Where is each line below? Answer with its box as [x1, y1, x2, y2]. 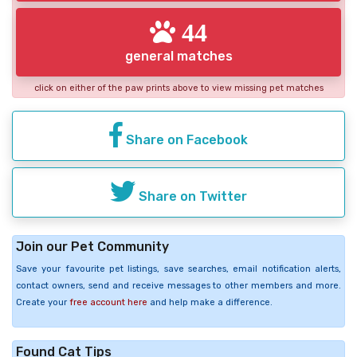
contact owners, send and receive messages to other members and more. [16, 280, 341, 292]
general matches [124, 48, 233, 64]
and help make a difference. [147, 297, 273, 308]
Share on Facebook [123, 132, 248, 148]
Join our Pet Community [16, 239, 169, 255]
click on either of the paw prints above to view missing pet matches [33, 83, 324, 94]
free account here [69, 297, 147, 308]
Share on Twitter [135, 189, 247, 205]
